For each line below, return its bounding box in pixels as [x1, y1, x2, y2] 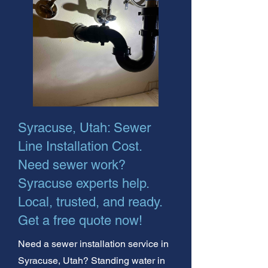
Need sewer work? [18, 157, 126, 172]
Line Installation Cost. [18, 138, 142, 154]
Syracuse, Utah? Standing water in [18, 254, 165, 266]
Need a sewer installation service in [18, 237, 169, 249]
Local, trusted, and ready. [18, 194, 162, 209]
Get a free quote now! [18, 212, 142, 228]
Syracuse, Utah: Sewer [18, 120, 151, 135]
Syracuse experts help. [18, 175, 149, 191]
